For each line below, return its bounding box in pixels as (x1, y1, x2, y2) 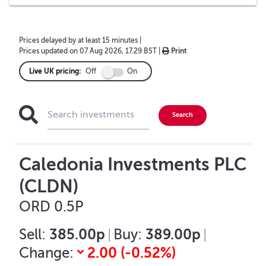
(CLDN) (19, 176, 78, 197)
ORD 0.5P (19, 198, 84, 215)
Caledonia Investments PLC (19, 154, 246, 175)
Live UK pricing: (29, 66, 81, 75)
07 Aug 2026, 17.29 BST (80, 47, 157, 56)
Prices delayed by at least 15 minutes (19, 36, 138, 45)
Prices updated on (19, 47, 80, 56)
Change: (19, 245, 74, 261)
